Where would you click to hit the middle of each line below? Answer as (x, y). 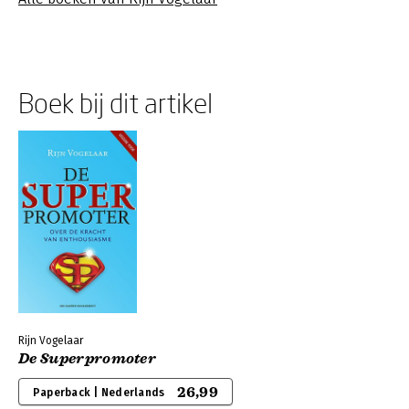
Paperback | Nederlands (99, 393)
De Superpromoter (88, 359)
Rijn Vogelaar (51, 341)
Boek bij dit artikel (115, 103)
